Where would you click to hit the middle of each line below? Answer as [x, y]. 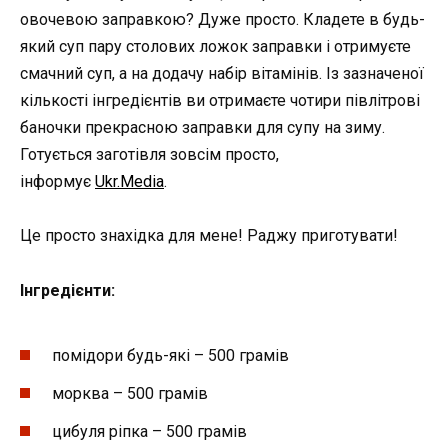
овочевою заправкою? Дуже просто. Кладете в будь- [222, 20]
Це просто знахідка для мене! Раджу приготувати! [209, 236]
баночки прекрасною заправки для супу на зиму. [202, 128]
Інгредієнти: [67, 290]
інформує [57, 182]
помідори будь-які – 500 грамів [170, 355]
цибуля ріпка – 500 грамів [149, 432]
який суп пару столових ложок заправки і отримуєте [215, 47]
